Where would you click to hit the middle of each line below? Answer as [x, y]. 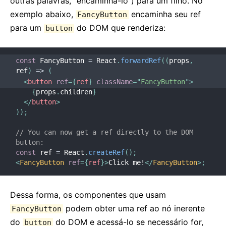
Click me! [127, 162]
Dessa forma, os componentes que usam [88, 195]
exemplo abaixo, [43, 14]
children [76, 92]
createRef [106, 152]
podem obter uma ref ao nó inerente [134, 208]
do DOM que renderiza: [120, 28]
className [115, 82]
